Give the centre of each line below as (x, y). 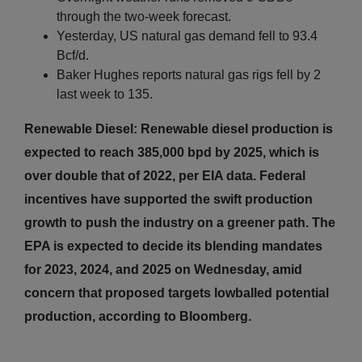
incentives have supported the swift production (168, 199)
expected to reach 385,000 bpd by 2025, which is (172, 152)
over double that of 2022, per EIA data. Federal (165, 175)
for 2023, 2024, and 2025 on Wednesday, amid (163, 269)
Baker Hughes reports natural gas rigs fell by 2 (189, 74)
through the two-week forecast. (144, 16)
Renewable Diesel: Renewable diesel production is (179, 128)
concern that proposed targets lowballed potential (177, 293)
